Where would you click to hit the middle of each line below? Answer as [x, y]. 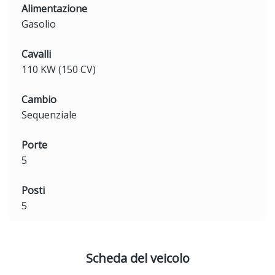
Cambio [39, 99]
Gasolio [39, 24]
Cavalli [36, 54]
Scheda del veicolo [137, 258]
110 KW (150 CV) [59, 69]
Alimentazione [54, 8]
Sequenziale [49, 114]
